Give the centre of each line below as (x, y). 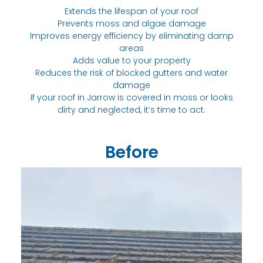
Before (131, 153)
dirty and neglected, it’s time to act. (131, 109)
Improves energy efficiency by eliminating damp (131, 36)
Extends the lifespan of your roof (131, 11)
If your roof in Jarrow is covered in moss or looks (131, 97)
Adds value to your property (131, 60)
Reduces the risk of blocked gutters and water (131, 73)
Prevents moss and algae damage (131, 23)
